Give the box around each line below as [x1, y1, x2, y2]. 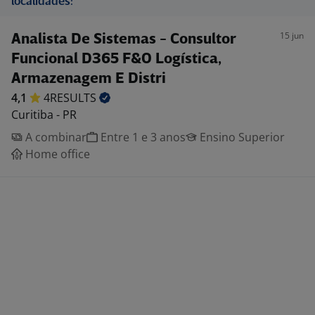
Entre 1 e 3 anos [98, 129, 186, 145]
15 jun [280, 30, 304, 41]
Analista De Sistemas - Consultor [11, 32, 236, 47]
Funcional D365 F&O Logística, [11, 52, 221, 67]
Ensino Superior [197, 129, 285, 145]
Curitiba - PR [11, 107, 77, 122]
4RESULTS [44, 90, 99, 105]
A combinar [22, 129, 86, 145]
